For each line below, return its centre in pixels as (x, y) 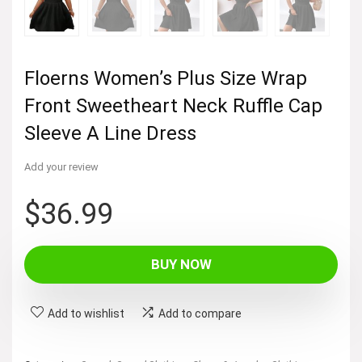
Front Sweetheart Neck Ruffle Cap (173, 105)
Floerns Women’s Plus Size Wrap (166, 78)
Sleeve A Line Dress (110, 133)
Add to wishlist (86, 313)
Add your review (61, 166)
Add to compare (200, 313)
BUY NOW (181, 264)
